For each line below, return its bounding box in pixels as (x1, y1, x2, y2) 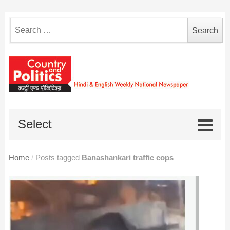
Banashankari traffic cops (81, 153, 174, 162)
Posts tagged (35, 153, 82, 162)
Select (18, 117, 52, 131)
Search (9, 19, 36, 28)
